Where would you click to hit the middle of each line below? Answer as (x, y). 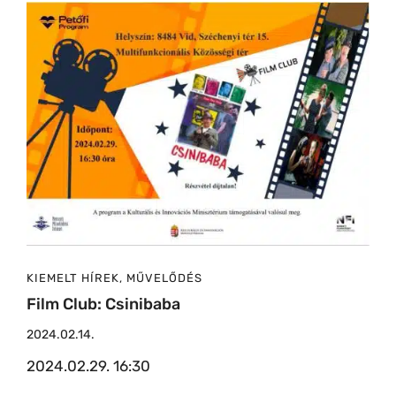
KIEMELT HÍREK (73, 278)
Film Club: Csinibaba (103, 305)
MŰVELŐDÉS (164, 278)
